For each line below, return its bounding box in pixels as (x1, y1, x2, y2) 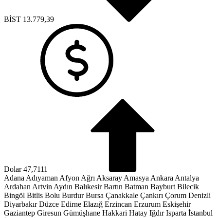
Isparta (166, 209, 186, 217)
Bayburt (150, 182, 175, 191)
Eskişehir (163, 200, 191, 208)
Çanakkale (106, 191, 138, 200)
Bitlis (27, 191, 43, 200)
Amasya (124, 174, 149, 182)
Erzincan (105, 200, 132, 208)
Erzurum (134, 200, 161, 208)
